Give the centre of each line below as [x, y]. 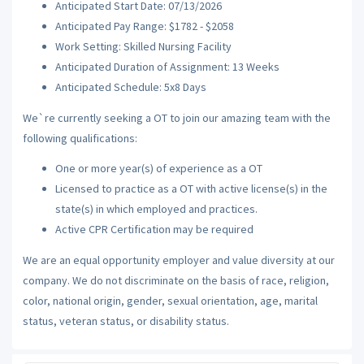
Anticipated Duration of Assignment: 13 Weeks [167, 67]
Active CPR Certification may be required [154, 229]
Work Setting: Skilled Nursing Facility [143, 46]
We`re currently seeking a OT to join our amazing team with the [176, 117]
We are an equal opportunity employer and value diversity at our [178, 260]
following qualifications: [80, 138]
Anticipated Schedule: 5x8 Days [130, 87]
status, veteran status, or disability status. [126, 321]
